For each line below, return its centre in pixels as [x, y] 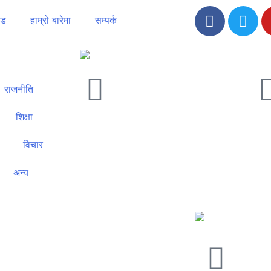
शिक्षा [24, 117]
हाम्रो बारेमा [50, 20]
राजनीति [19, 89]
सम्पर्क [106, 20]
